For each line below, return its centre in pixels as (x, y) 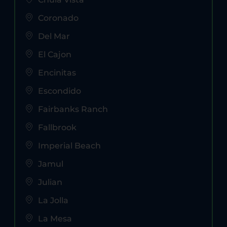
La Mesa (55, 219)
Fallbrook (57, 128)
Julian (50, 182)
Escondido (60, 91)
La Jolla (53, 201)
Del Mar (54, 36)
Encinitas (57, 73)
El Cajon (55, 55)
